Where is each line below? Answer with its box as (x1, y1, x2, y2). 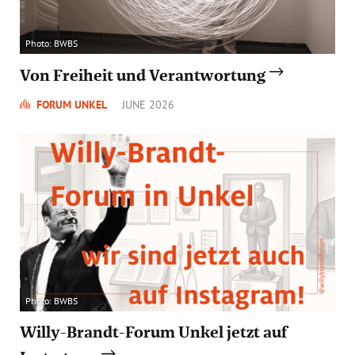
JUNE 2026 (122, 97, 174, 112)
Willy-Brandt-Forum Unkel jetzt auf (20, 323, 287, 342)
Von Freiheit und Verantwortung (20, 65, 265, 85)
